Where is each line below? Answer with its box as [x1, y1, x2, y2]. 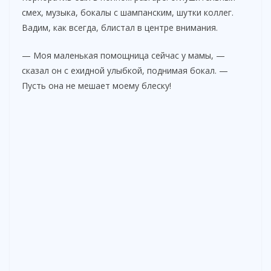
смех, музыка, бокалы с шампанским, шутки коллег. [22, 7, 233, 19]
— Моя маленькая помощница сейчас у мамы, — [22, 50, 225, 62]
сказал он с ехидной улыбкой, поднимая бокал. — [22, 65, 228, 77]
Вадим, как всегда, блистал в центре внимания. [22, 22, 218, 34]
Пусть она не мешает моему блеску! [22, 80, 171, 92]
